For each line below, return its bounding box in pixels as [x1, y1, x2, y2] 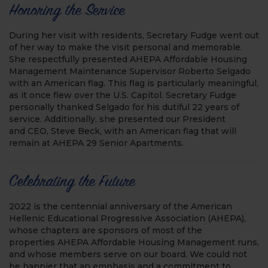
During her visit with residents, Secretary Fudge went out [9, 30, 259, 41]
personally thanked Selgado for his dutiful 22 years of [9, 102, 239, 112]
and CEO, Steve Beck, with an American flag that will [9, 126, 236, 136]
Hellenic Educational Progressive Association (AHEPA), [9, 213, 246, 224]
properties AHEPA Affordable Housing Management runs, [9, 237, 259, 248]
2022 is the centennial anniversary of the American [9, 201, 232, 212]
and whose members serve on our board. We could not [9, 249, 247, 260]
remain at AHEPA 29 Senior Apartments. [9, 138, 184, 148]
